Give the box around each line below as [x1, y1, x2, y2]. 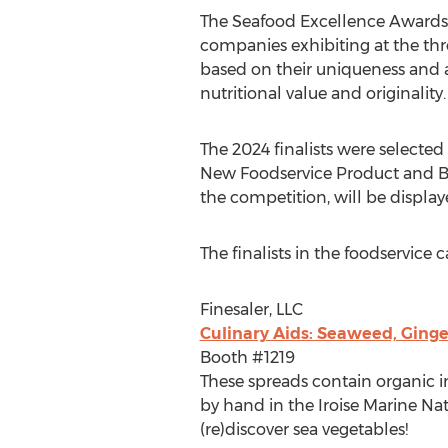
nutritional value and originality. [199, 84, 446, 103]
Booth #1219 [199, 348, 295, 367]
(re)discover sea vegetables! [199, 420, 408, 439]
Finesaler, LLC [199, 300, 303, 319]
